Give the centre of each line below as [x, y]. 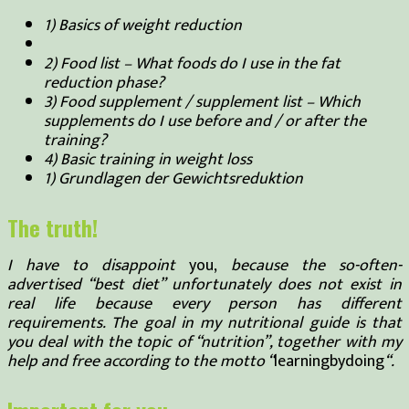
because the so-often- [309, 265]
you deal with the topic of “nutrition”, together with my [204, 342]
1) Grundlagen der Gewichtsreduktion [173, 178]
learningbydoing [329, 361]
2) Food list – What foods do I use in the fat [192, 63]
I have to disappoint [98, 265]
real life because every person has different [204, 304]
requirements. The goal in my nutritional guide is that [204, 323]
